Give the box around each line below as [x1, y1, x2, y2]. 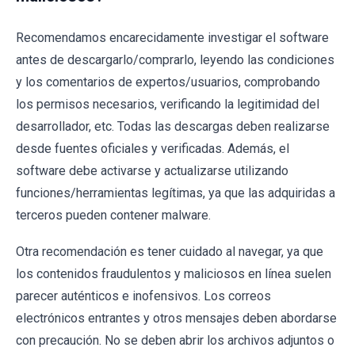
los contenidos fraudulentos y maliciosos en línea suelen [16, 266, 331, 282]
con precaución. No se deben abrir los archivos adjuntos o [16, 333, 334, 349]
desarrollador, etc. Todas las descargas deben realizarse [16, 119, 330, 135]
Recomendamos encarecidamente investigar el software [16, 30, 329, 46]
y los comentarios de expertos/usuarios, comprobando [16, 74, 320, 90]
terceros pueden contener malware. [16, 208, 211, 223]
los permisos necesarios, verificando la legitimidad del [16, 97, 319, 113]
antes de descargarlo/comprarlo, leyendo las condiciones [16, 52, 334, 68]
